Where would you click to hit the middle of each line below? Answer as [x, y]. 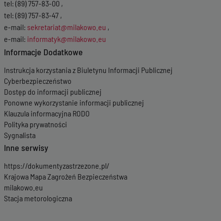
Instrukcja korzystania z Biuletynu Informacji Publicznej [88, 70]
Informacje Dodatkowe [43, 52]
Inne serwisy [26, 147]
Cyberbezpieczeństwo [38, 81]
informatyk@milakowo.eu [67, 39]
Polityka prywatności [36, 124]
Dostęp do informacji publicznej [53, 92]
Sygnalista [20, 135]
